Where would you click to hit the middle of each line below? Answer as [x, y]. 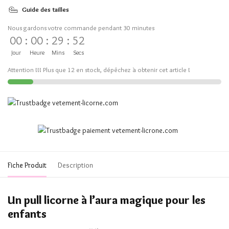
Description [75, 165]
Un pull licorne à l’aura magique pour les [107, 200]
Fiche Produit [27, 165]
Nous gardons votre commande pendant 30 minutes [81, 28]
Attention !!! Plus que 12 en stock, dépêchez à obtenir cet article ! [99, 70]
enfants [27, 214]
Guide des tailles [45, 9]
